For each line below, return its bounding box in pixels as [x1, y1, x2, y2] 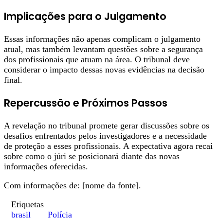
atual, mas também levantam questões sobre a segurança [4, 44, 203, 54]
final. [4, 75, 22, 85]
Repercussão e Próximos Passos [4, 96, 167, 110]
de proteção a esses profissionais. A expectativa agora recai [4, 141, 213, 151]
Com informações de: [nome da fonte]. [4, 181, 141, 191]
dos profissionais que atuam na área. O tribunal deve [4, 54, 190, 65]
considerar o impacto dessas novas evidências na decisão [4, 65, 204, 75]
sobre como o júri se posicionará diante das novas [4, 151, 180, 162]
